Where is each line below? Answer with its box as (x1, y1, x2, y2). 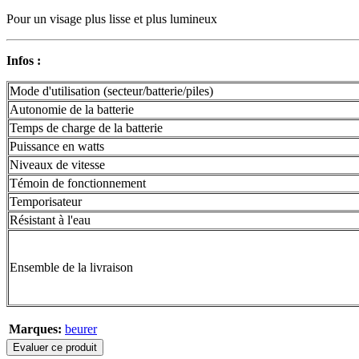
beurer (65, 322, 97, 337)
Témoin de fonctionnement (10, 176, 146, 191)
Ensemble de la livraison (10, 260, 133, 275)
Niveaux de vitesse (10, 158, 105, 172)
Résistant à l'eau (10, 213, 91, 228)
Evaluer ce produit (13, 341, 97, 354)
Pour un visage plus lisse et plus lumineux (6, 12, 217, 26)
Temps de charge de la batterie (10, 121, 163, 135)
